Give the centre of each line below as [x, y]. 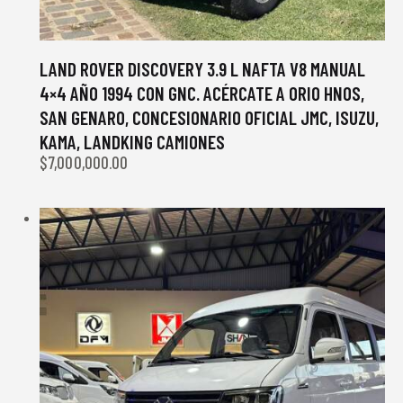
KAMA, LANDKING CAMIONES [132, 141]
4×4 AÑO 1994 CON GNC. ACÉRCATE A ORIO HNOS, [202, 93]
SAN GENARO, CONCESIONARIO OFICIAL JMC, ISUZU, [209, 117]
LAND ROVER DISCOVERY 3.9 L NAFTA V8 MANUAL [202, 68]
